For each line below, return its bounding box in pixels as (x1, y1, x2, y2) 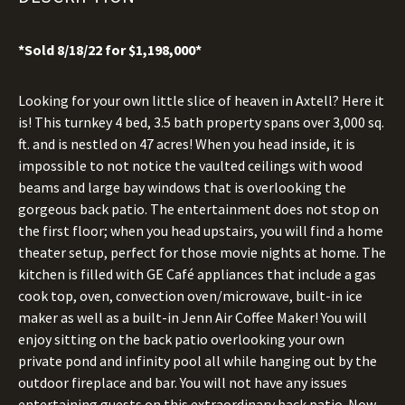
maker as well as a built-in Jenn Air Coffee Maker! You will (18, 308, 367, 326)
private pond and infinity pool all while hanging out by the (18, 352, 377, 370)
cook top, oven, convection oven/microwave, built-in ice (18, 287, 363, 305)
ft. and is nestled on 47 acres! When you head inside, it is (18, 135, 355, 153)
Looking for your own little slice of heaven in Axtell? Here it (18, 91, 384, 109)
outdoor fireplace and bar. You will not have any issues (18, 373, 347, 391)
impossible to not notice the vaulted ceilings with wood (18, 156, 363, 174)
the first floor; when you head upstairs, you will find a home (18, 221, 383, 240)
